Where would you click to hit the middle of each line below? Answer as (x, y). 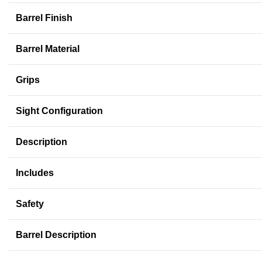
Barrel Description (56, 235)
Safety (30, 204)
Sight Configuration (59, 111)
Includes (35, 173)
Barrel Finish (44, 18)
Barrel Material (48, 49)
